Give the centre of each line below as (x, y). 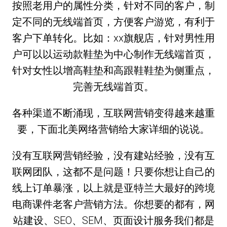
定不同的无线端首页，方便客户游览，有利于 (113, 22)
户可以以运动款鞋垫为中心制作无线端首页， (113, 54)
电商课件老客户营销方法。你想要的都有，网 (113, 204)
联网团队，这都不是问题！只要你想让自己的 (113, 172)
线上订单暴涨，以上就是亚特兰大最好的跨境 (113, 188)
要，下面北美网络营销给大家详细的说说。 (113, 129)
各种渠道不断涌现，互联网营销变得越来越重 (113, 113)
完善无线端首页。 (113, 86)
